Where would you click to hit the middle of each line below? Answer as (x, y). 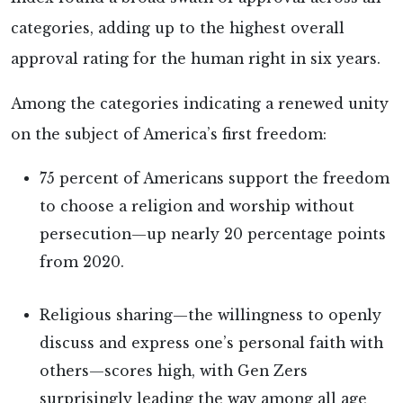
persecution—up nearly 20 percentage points (213, 234)
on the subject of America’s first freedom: (169, 134)
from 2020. (82, 262)
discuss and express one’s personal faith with (211, 343)
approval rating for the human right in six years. (196, 58)
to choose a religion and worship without (197, 206)
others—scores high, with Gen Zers (174, 371)
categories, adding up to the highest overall (178, 28)
